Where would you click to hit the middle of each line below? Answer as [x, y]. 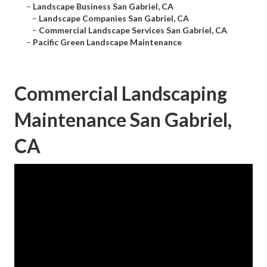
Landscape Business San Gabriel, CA [103, 7]
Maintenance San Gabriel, [123, 120]
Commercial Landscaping [121, 94]
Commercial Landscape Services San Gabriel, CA [133, 30]
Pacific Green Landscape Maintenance [107, 42]
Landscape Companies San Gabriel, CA [114, 18]
